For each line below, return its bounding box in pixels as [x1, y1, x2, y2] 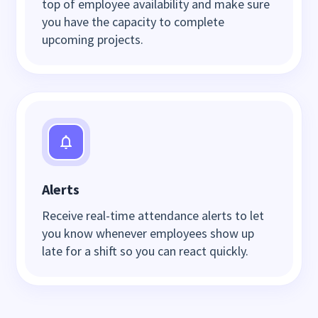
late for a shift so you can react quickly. [42, 243, 249, 260]
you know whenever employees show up [42, 225, 255, 242]
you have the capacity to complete [42, 13, 225, 31]
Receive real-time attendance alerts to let [42, 207, 265, 224]
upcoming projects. [42, 31, 144, 48]
